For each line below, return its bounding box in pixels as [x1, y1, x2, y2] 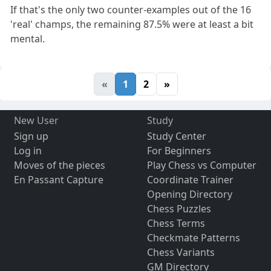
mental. [10, 31, 45, 45]
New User [13, 113, 59, 127]
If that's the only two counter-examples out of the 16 [10, 2, 252, 16]
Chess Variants [146, 245, 215, 259]
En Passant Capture [13, 172, 103, 186]
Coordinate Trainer [146, 172, 233, 186]
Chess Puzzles [146, 201, 211, 215]
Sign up [13, 129, 48, 143]
